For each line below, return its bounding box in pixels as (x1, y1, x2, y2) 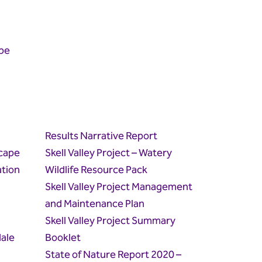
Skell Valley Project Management (45, 178, 193, 196)
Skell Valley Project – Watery (45, 144, 173, 162)
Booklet (45, 229, 81, 247)
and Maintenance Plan (45, 195, 145, 213)
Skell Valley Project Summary (45, 212, 176, 230)
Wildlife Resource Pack (45, 161, 148, 179)
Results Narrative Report (45, 127, 158, 145)
